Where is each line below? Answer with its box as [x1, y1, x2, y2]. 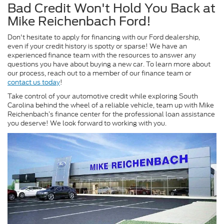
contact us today [7, 77, 60, 87]
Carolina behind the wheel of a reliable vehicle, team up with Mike [7, 100, 214, 110]
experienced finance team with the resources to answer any [7, 50, 196, 60]
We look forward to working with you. [50, 118, 166, 128]
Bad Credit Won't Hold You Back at [7, 1, 215, 16]
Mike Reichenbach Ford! [7, 14, 151, 29]
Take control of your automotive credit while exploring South [7, 91, 198, 101]
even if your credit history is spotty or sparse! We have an [7, 41, 187, 51]
